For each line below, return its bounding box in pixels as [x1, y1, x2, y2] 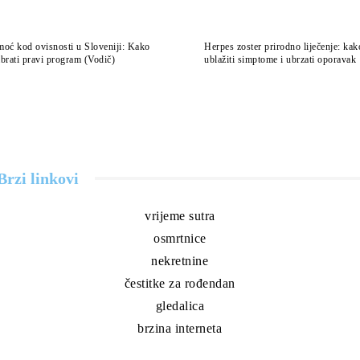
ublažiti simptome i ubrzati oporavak [204, 53, 356, 65]
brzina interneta [137, 321, 223, 335]
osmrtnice [153, 231, 207, 245]
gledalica [155, 298, 205, 313]
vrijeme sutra [145, 208, 215, 223]
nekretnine [151, 253, 209, 268]
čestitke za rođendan [124, 276, 235, 290]
